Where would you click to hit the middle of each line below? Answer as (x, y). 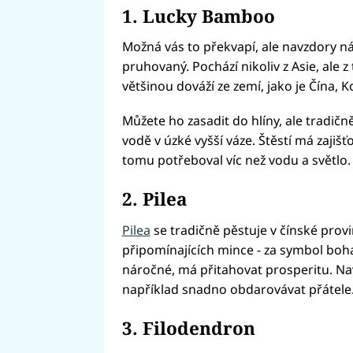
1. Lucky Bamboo (198, 16)
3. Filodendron (188, 329)
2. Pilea (154, 199)
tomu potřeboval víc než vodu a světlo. (236, 160)
